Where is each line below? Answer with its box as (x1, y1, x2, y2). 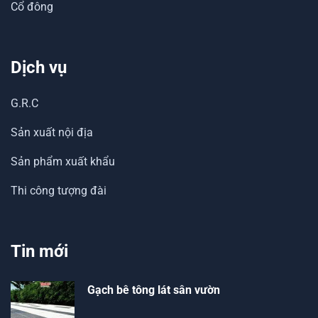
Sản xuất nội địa (11, 126, 93, 140)
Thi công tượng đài (11, 184, 106, 198)
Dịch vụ (11, 57, 67, 78)
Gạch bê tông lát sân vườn (87, 283, 220, 297)
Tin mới (11, 241, 68, 262)
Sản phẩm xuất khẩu (11, 155, 115, 169)
